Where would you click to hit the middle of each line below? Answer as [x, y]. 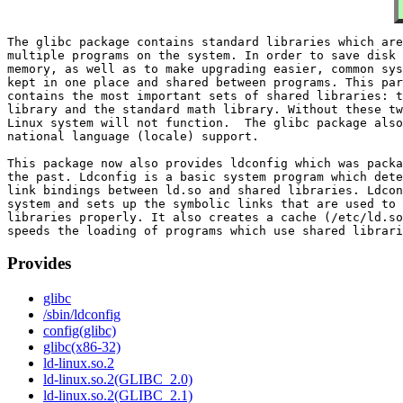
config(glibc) [80, 331]
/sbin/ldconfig [82, 315]
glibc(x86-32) [82, 347]
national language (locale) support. [133, 136]
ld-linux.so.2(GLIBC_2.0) [118, 380]
